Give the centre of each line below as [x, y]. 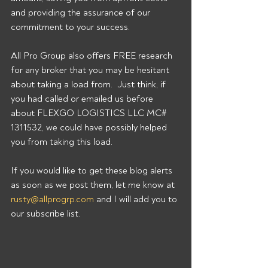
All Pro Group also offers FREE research [93, 56]
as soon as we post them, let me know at [94, 185]
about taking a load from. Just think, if [89, 84]
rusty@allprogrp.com [52, 199]
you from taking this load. [63, 142]
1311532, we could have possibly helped [90, 127]
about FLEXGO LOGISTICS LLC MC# [90, 113]
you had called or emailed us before [83, 99]
